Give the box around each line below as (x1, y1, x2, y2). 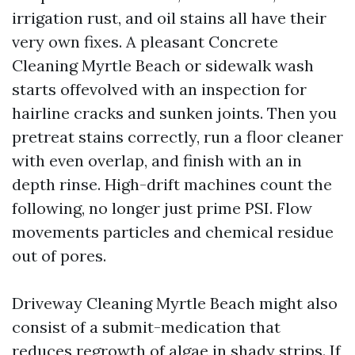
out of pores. (12, 246, 106, 265)
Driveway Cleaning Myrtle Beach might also (12, 293, 338, 313)
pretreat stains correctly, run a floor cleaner (12, 127, 343, 147)
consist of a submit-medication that (12, 317, 281, 337)
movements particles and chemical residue (12, 222, 334, 242)
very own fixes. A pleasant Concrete (12, 32, 278, 52)
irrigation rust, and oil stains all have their (12, 8, 326, 28)
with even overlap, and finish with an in (12, 151, 302, 170)
